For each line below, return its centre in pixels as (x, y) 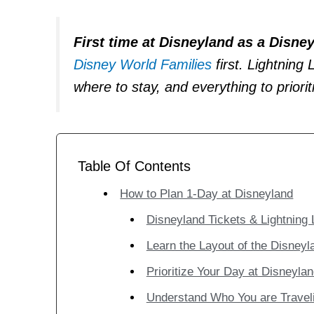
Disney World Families (143, 64)
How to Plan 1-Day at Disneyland (207, 194)
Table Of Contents (134, 166)
